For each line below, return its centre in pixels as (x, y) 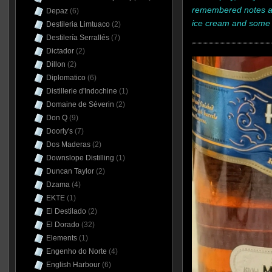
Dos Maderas (68, 144)
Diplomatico (66, 78)
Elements (61, 238)
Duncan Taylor (70, 171)
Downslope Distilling (80, 158)
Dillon (56, 64)
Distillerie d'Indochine (81, 91)
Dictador (60, 51)
